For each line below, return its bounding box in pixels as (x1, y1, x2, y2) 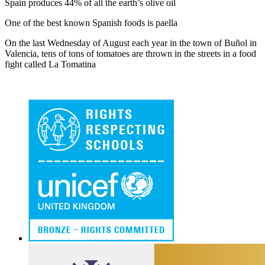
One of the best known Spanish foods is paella (5, 18, 177, 28)
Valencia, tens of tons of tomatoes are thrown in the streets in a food (5, 49, 256, 59)
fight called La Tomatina (5, 59, 96, 69)
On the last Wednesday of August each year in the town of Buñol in (5, 38, 257, 48)
